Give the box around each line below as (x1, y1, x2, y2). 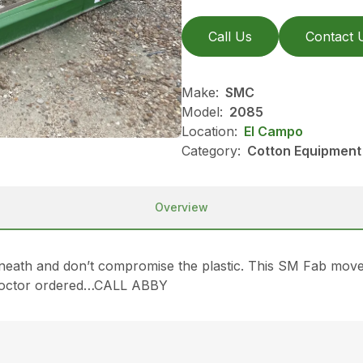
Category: (181, 143, 241, 159)
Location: (181, 123, 237, 139)
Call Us (208, 28, 252, 45)
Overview (155, 200, 208, 214)
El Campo (244, 123, 303, 139)
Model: (181, 104, 223, 120)
